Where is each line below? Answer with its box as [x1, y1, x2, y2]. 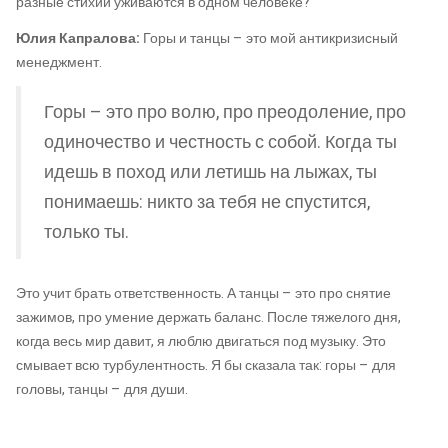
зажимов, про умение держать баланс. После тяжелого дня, [16, 307, 401, 329]
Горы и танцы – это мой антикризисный [143, 27, 398, 49]
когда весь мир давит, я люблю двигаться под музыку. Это [16, 331, 386, 353]
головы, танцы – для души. [16, 379, 188, 401]
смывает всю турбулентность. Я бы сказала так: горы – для [16, 355, 396, 377]
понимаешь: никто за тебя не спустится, [44, 189, 370, 215]
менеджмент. [16, 51, 102, 73]
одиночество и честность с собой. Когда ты [44, 129, 397, 155]
